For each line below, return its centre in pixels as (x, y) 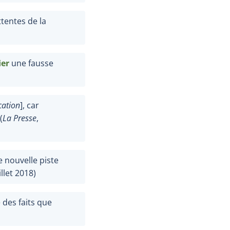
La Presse (20, 118)
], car (30, 105)
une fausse (32, 63)
